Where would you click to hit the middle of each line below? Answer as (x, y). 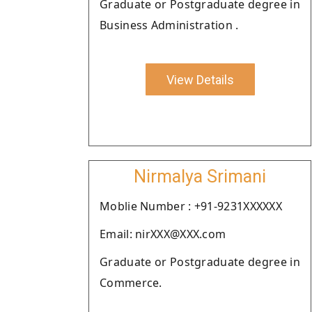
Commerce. (131, 283)
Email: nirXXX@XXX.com (163, 234)
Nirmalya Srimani (200, 177)
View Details (200, 79)
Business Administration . (169, 25)
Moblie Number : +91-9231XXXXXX (191, 206)
